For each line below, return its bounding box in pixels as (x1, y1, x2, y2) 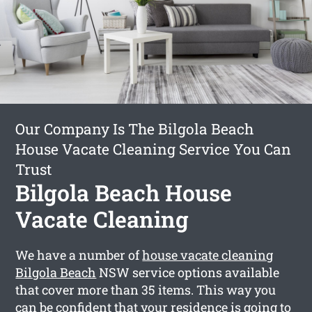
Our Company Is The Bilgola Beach (15, 118, 254, 139)
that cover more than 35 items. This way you (15, 281, 276, 298)
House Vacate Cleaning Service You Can (15, 139, 292, 159)
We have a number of (15, 246, 143, 263)
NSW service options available (96, 263, 280, 281)
